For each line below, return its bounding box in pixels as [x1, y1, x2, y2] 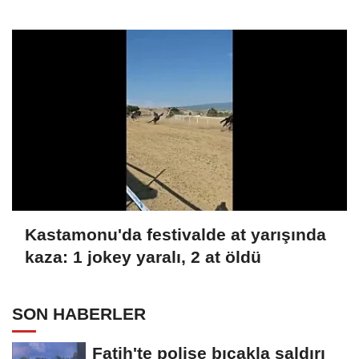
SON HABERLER [12, 305, 146, 324]
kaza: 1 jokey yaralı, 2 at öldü [25, 248, 261, 267]
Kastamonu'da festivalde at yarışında [25, 225, 326, 244]
